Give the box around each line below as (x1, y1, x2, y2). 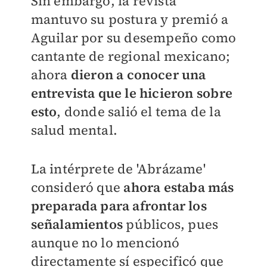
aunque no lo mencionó (30, 234, 180, 252)
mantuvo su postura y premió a (30, 10, 229, 29)
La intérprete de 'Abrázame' (30, 160, 206, 178)
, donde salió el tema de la (57, 103, 221, 121)
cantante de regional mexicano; (30, 47, 231, 66)
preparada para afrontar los (30, 197, 207, 215)
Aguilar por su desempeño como (30, 29, 237, 47)
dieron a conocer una (67, 66, 206, 84)
